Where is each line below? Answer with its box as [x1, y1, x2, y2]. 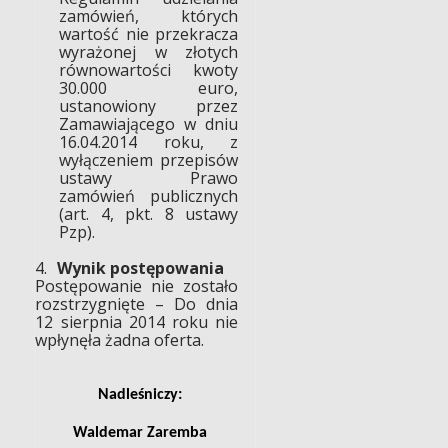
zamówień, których [59, 4, 238, 27]
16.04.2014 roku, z [59, 130, 238, 153]
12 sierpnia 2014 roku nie [35, 310, 238, 333]
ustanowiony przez [59, 94, 238, 117]
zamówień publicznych [59, 184, 238, 207]
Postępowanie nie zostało [35, 274, 238, 297]
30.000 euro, [59, 76, 238, 99]
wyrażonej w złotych [59, 40, 238, 63]
